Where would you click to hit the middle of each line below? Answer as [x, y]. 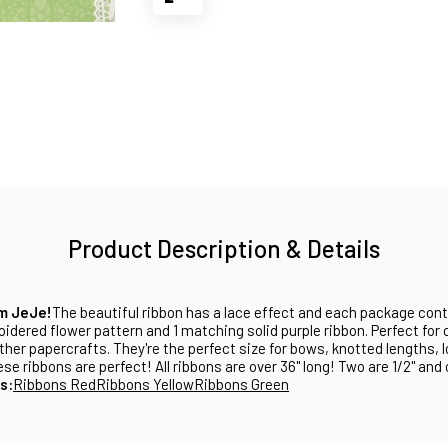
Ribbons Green [241, 384]
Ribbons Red [54, 384]
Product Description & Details [224, 248]
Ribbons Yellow [145, 384]
